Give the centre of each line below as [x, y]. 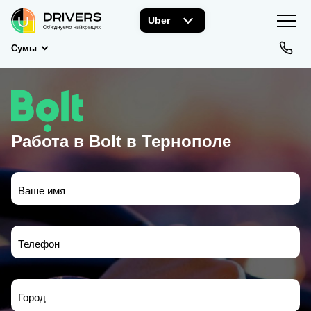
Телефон [39, 244]
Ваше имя [42, 191]
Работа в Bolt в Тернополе [121, 141]
